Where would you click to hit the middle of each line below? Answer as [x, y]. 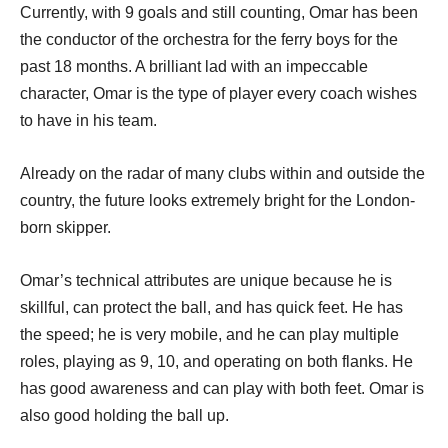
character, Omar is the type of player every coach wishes [218, 93]
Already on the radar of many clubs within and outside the [222, 173]
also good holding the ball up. [124, 415]
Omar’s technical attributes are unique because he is [206, 280]
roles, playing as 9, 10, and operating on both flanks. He [216, 361]
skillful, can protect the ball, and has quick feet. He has [211, 307]
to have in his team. [88, 120]
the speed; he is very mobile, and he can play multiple [209, 334]
